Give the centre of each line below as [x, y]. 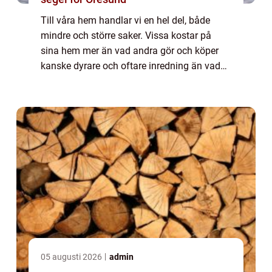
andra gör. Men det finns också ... [111, 81]
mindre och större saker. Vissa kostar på [126, 35]
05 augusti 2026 [72, 257]
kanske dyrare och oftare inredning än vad [131, 66]
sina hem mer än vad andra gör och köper [130, 50]
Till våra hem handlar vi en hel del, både [125, 20]
